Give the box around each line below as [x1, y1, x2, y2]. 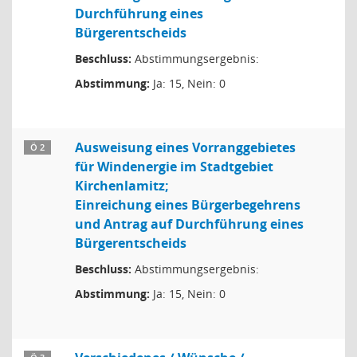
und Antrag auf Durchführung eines [75, 215, 304, 233]
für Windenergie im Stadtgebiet [75, 158, 273, 175]
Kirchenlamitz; [75, 177, 169, 194]
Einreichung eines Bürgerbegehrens [75, 196, 300, 214]
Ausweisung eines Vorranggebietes [75, 139, 296, 156]
